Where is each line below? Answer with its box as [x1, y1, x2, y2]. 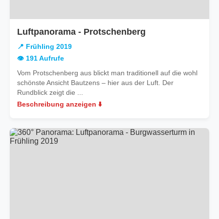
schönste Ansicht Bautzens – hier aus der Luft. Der [17, 78, 174, 87]
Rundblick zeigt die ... [17, 88, 83, 96]
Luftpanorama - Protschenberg [17, 26, 146, 37]
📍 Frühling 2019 [17, 43, 72, 50]
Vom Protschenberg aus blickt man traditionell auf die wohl [17, 68, 197, 77]
